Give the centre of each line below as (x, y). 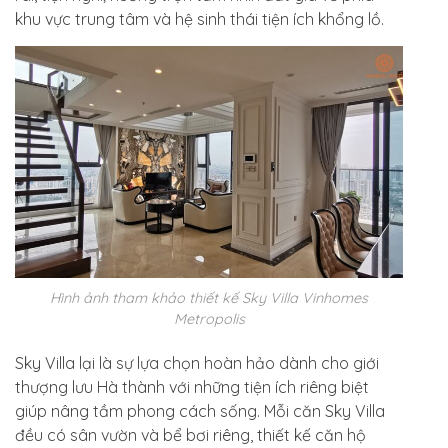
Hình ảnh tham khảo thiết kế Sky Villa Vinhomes (209, 298)
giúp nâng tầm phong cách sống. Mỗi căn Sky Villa (200, 411)
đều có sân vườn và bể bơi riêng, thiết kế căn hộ (190, 435)
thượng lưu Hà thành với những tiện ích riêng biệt (192, 387)
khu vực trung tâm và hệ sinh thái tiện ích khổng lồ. (201, 18)
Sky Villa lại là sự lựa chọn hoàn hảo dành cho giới (197, 363)
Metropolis (209, 319)
